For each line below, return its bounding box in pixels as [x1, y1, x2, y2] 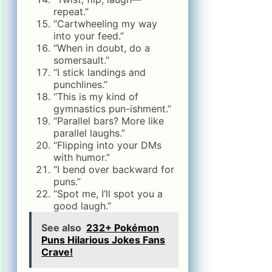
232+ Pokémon [86, 221, 159, 234]
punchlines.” [53, 78, 107, 90]
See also [41, 221, 81, 234]
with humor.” [53, 151, 110, 163]
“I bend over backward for [53, 163, 174, 175]
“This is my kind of [53, 90, 138, 103]
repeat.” [53, 5, 89, 18]
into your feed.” [53, 29, 124, 42]
